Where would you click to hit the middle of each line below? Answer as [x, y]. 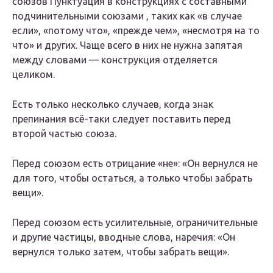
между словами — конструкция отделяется [115, 60]
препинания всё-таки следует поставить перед [122, 119]
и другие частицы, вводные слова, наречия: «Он [124, 237]
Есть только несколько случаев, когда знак [113, 105]
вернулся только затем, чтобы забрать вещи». [121, 252]
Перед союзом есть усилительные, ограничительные [135, 223]
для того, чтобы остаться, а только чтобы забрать [132, 178]
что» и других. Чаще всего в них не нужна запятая [127, 45]
